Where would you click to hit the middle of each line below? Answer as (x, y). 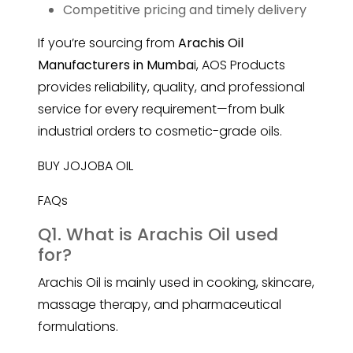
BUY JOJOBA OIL (85, 166)
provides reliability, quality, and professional (171, 87)
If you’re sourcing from (108, 43)
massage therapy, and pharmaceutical (160, 305)
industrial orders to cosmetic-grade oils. (160, 132)
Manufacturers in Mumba (116, 65)
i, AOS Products (240, 65)
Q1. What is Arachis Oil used (158, 235)
